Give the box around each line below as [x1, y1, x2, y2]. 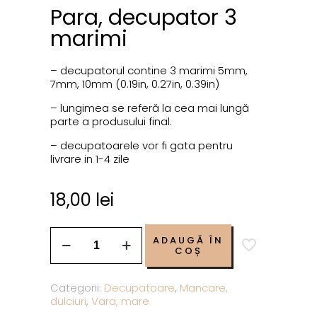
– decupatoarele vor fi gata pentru [50, 138, 234, 154]
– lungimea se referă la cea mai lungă [50, 100, 250, 116]
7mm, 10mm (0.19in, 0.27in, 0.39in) [50, 76, 220, 92]
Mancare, [180, 280, 229, 296]
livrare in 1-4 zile [50, 151, 130, 167]
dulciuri [50, 294, 87, 309]
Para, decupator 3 [50, 3, 238, 33]
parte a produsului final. [50, 114, 173, 129]
